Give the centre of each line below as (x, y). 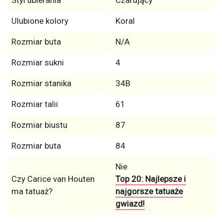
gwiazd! (130, 203)
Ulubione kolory (40, 21)
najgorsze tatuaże (149, 191)
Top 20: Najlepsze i (150, 179)
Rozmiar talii (34, 104)
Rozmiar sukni (37, 62)
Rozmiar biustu (39, 125)
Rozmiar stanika (41, 83)
